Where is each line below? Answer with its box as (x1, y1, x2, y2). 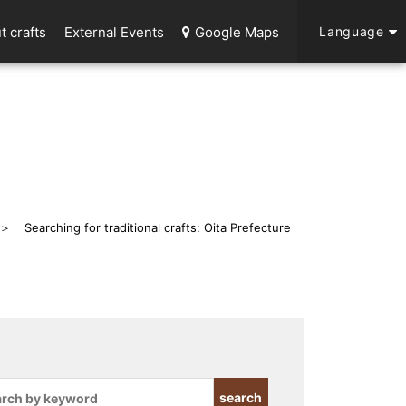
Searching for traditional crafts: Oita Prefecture (24, 220, 291, 235)
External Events (64, 24, 164, 41)
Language (319, 24, 384, 39)
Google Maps (195, 24, 279, 41)
